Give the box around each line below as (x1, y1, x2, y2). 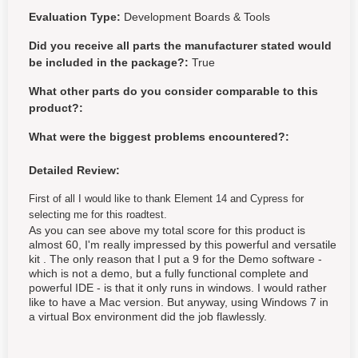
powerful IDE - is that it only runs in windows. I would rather (29, 281, 327, 294)
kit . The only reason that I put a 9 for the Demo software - (29, 253, 322, 265)
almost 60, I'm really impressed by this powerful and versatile (29, 238, 336, 251)
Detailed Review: (29, 164, 120, 177)
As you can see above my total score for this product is (29, 224, 305, 237)
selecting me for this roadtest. (29, 209, 167, 221)
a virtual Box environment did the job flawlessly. (29, 310, 267, 323)
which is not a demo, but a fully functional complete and (29, 267, 308, 280)
